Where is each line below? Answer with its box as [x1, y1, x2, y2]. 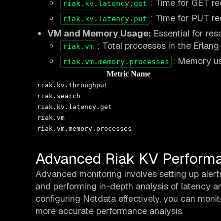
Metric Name [107, 70, 150, 78]
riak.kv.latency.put [63, 14, 147, 24]
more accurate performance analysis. [36, 205, 184, 217]
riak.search [37, 92, 80, 100]
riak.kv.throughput [37, 81, 108, 89]
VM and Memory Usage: [47, 28, 151, 39]
